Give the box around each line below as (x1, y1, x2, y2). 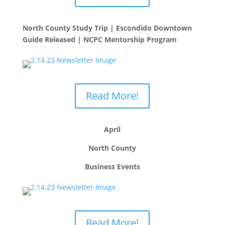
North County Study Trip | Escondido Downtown (22, 23, 192, 33)
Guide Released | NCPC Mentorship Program (22, 35, 177, 44)
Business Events (84, 162, 142, 171)
